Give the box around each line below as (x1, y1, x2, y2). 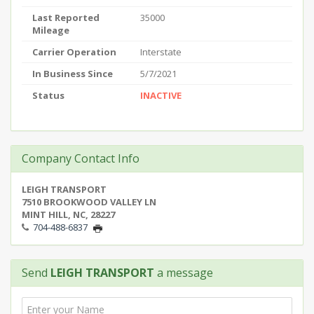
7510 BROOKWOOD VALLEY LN (22, 196, 156, 208)
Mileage (32, 24, 69, 36)
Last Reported (32, 11, 100, 24)
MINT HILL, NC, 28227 (22, 208, 115, 221)
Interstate (140, 46, 182, 58)
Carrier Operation (32, 46, 116, 58)
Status (32, 89, 64, 102)
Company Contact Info (22, 151, 139, 166)
